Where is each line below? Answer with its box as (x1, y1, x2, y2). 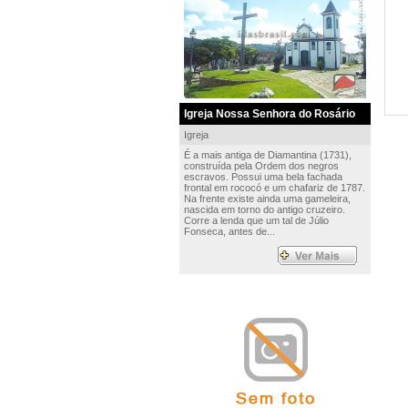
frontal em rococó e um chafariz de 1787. (183, 182, 365, 193)
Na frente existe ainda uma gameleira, (183, 193, 351, 204)
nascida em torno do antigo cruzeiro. (183, 204, 345, 215)
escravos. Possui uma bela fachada (183, 171, 342, 182)
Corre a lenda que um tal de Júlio (183, 215, 329, 226)
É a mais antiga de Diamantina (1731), (183, 149, 352, 160)
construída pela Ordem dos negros (183, 160, 339, 171)
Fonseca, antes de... (183, 226, 275, 237)
